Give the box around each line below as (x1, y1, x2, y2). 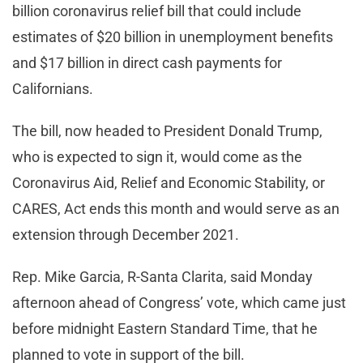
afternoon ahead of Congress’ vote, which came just (12, 293, 346, 311)
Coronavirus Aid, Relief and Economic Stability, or (12, 173, 325, 191)
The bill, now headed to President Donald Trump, (12, 122, 322, 139)
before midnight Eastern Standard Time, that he (12, 319, 318, 337)
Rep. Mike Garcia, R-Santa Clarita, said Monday (12, 267, 313, 285)
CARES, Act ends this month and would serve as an (12, 199, 340, 217)
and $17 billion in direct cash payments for (12, 53, 282, 71)
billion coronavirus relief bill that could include (12, 2, 301, 19)
